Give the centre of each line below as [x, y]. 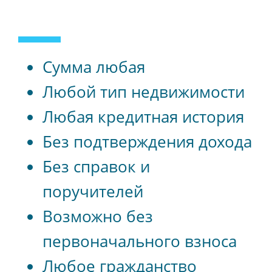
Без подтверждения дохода [147, 141]
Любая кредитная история [143, 116]
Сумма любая [94, 66]
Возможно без [98, 216]
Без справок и [96, 166]
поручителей [93, 191]
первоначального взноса [140, 241]
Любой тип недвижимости [144, 91]
